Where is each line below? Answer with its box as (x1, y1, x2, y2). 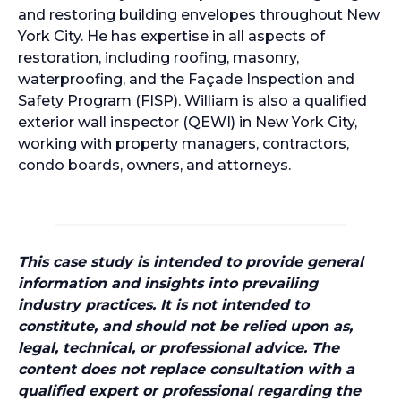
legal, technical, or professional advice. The (18, 339, 339, 356)
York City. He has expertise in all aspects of (18, 28, 325, 45)
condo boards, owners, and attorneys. (18, 157, 291, 174)
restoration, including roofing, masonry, (18, 49, 299, 66)
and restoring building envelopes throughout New (18, 6, 380, 23)
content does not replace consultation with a (18, 361, 354, 378)
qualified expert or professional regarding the (18, 382, 361, 399)
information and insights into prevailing (18, 275, 318, 292)
